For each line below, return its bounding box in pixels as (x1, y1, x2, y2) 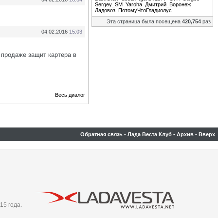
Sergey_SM (95, 1, 123, 7)
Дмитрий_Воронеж (145, 1, 191, 7)
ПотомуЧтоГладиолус (118, 7, 172, 13)
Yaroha (126, 1, 142, 7)
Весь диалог (55, 92, 85, 98)
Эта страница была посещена (107, 18, 182, 24)
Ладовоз (95, 7, 115, 13)
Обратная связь (80, 131, 123, 137)
